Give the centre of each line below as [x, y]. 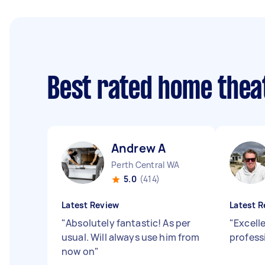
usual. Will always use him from [131, 237]
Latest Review [91, 205]
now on [78, 251]
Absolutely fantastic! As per [128, 223]
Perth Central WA [145, 165]
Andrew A [139, 148]
